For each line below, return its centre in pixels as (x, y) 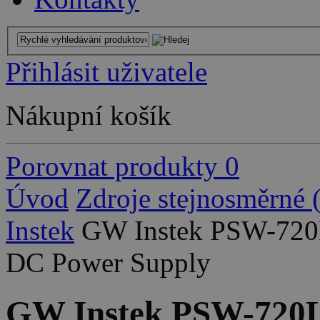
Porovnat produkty (112, 166)
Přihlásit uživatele (106, 71)
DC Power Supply (108, 262)
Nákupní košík (89, 115)
